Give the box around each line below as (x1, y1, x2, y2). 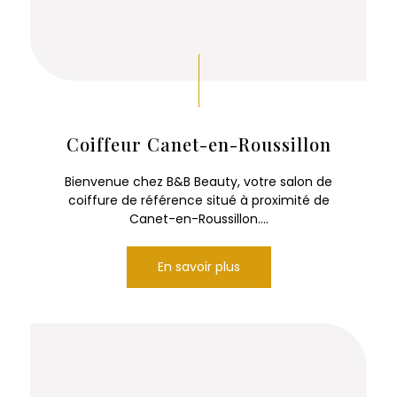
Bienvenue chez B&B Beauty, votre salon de (65, 173, 332, 191)
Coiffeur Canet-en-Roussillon (66, 132, 331, 157)
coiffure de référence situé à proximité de (67, 191, 330, 210)
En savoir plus (157, 258, 240, 276)
